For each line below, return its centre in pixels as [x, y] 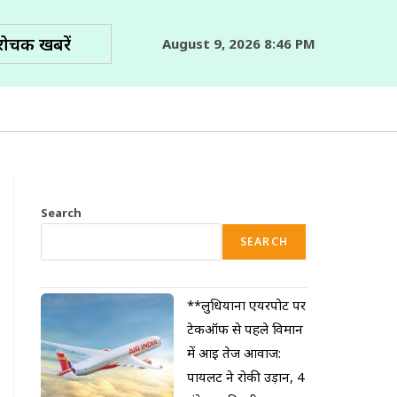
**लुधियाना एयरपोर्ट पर [246, 305]
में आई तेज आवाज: [234, 353]
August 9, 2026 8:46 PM [239, 43]
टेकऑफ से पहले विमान [245, 329]
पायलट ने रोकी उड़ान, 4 [246, 377]
